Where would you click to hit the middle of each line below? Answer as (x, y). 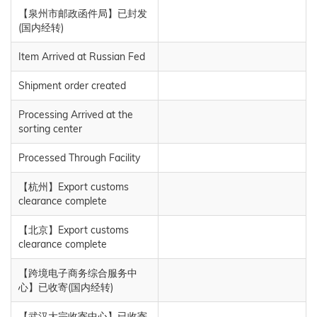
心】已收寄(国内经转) (66, 287)
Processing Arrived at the (76, 114)
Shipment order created (72, 85)
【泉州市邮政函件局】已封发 (83, 13)
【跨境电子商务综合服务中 (78, 273)
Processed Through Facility (79, 157)
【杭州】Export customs (74, 186)
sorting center (50, 128)
